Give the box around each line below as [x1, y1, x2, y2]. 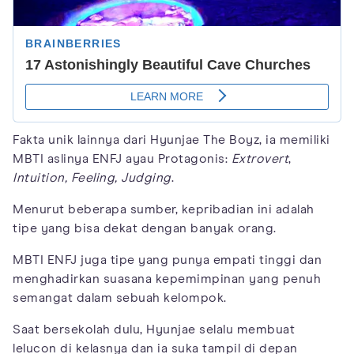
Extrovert [231, 152, 288, 165]
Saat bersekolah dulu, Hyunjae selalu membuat [13, 322, 295, 336]
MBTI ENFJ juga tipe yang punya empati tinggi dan [13, 253, 322, 266]
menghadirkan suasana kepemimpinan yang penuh [13, 272, 321, 285]
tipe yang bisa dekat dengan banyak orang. [13, 221, 277, 235]
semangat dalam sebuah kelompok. [13, 291, 227, 304]
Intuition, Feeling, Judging [13, 171, 171, 184]
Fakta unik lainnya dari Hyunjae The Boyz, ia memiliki [13, 133, 330, 146]
